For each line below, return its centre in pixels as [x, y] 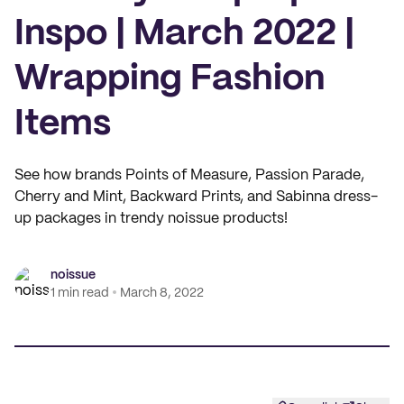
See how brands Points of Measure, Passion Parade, [189, 175]
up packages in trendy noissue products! [151, 219]
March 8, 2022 [162, 293]
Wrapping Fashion [170, 79]
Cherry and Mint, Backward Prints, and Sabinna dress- [196, 197]
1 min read [80, 293]
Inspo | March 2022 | [184, 34]
